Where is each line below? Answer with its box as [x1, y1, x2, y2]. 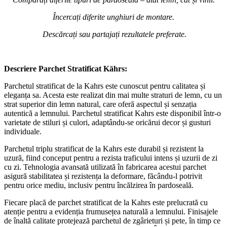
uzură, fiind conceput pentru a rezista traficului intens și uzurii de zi [4, 153, 217, 162]
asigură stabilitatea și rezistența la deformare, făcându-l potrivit [4, 171, 202, 180]
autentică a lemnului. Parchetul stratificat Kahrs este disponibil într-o [4, 108, 221, 118]
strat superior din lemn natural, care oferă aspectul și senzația [4, 99, 197, 108]
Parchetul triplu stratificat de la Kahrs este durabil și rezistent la [4, 144, 204, 153]
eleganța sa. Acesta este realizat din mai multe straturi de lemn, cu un [4, 90, 222, 99]
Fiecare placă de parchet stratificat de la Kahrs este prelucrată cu [4, 198, 208, 207]
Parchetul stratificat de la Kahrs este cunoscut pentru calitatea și [4, 81, 205, 90]
